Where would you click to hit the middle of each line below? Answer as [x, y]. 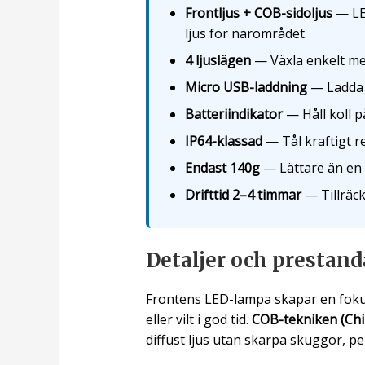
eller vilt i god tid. [198, 320]
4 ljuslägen [218, 61]
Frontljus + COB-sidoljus [258, 13]
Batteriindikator [233, 114]
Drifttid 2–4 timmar [243, 195]
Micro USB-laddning [246, 88]
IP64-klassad [223, 141]
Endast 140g [222, 168]
